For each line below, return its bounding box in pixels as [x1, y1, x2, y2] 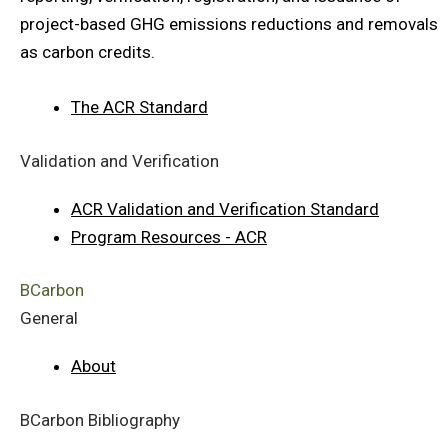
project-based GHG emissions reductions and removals [20, 13, 438, 34]
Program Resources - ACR [71, 226, 267, 247]
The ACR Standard [71, 97, 208, 118]
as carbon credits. [20, 41, 155, 62]
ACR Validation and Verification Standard [71, 198, 379, 219]
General [20, 308, 78, 329]
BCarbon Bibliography [20, 409, 180, 430]
